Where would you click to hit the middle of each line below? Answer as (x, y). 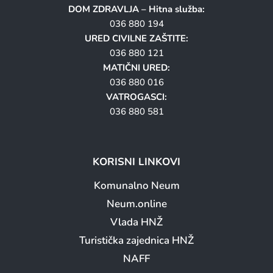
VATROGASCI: (136, 97)
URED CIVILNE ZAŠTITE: (136, 38)
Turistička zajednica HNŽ (136, 240)
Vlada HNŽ (136, 222)
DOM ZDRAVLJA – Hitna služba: (136, 9)
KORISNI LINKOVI (136, 161)
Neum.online (136, 204)
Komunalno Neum (136, 185)
